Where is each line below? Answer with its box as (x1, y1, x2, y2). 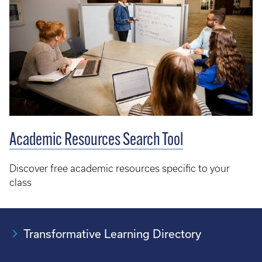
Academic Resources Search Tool (9, 131, 183, 150)
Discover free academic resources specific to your (9, 163, 230, 174)
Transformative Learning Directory (23, 226, 201, 240)
